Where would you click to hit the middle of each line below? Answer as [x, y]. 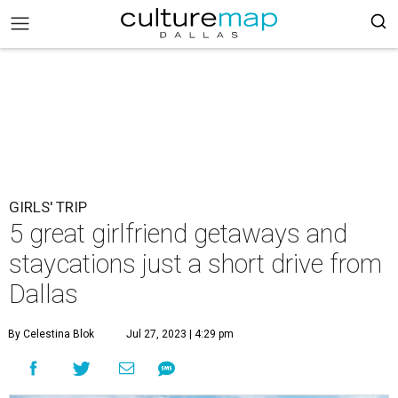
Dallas [44, 294]
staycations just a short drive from [195, 264]
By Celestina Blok [51, 334]
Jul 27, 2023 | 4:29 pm [180, 334]
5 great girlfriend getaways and [178, 234]
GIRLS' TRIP [48, 207]
